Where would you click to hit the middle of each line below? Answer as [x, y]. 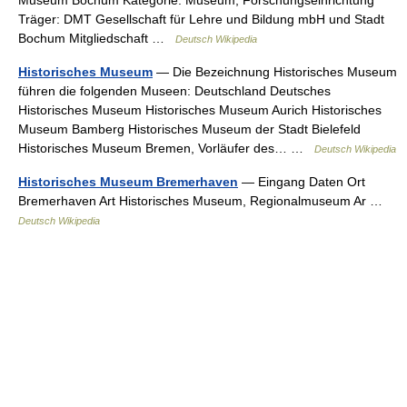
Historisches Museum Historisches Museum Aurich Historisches [200, 110]
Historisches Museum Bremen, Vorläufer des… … [166, 149]
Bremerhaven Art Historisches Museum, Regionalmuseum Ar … [204, 201]
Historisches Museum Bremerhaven [128, 182]
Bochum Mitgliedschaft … [97, 39]
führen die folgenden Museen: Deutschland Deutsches [174, 91]
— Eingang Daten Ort [302, 182]
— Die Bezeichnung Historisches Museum [275, 72]
